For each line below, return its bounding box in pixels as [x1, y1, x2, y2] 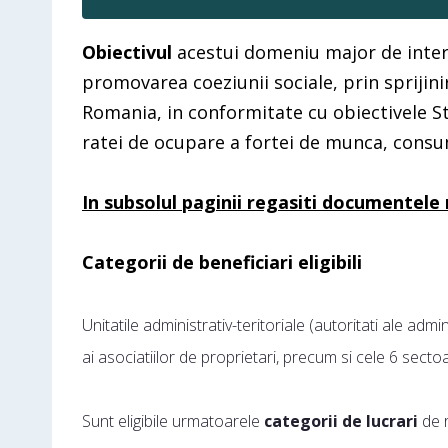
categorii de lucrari [264, 410, 418, 432]
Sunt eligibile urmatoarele [82, 410, 264, 432]
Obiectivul [82, 40, 177, 64]
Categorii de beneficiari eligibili [82, 250, 362, 274]
